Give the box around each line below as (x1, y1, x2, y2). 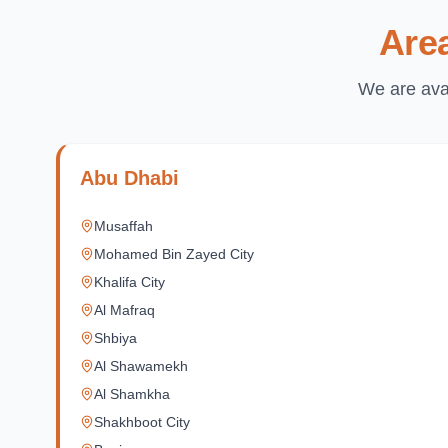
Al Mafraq (94, 302, 155, 318)
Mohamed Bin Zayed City (94, 246, 254, 262)
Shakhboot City (94, 414, 190, 430)
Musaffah (94, 218, 153, 234)
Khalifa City (94, 274, 165, 290)
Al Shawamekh (94, 358, 188, 374)
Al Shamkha (94, 386, 170, 402)
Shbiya (94, 330, 137, 346)
